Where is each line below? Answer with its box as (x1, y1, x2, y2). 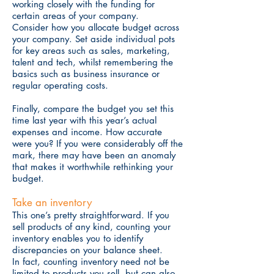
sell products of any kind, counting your (12, 221, 171, 232)
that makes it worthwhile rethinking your (12, 161, 173, 172)
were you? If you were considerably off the (12, 138, 183, 149)
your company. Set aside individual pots (12, 33, 175, 45)
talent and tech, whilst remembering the (12, 56, 173, 68)
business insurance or (73, 68, 160, 80)
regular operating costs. (12, 80, 108, 91)
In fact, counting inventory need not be (12, 256, 169, 267)
